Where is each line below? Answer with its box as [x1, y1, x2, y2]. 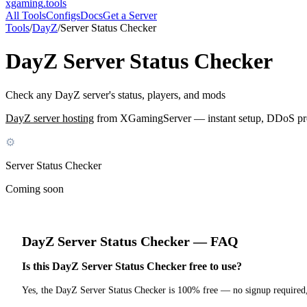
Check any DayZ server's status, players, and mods [5, 88, 225, 101]
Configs [46, 10, 80, 21]
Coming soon [5, 182, 64, 195]
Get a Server [103, 10, 157, 21]
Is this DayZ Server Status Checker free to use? [22, 260, 242, 273]
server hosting [31, 112, 94, 124]
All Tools [5, 10, 46, 21]
